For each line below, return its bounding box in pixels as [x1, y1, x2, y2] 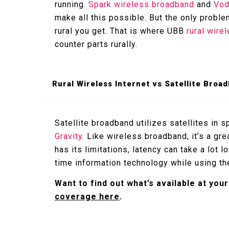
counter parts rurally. [55, 39, 138, 49]
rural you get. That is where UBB [55, 26, 187, 36]
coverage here [55, 191, 120, 201]
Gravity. [55, 131, 84, 141]
